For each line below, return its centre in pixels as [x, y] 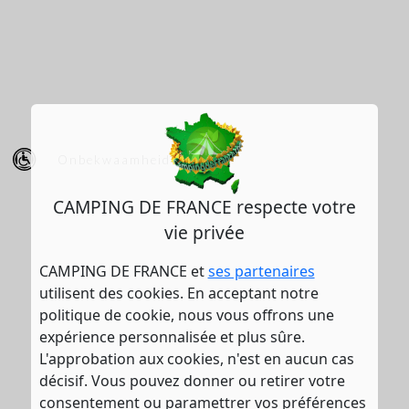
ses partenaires [261, 271]
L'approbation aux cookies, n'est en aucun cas [196, 358]
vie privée [204, 232]
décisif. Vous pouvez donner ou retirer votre [192, 380]
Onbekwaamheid [115, 159]
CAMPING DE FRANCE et [123, 271]
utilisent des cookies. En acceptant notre [178, 293]
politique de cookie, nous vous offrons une [186, 315]
